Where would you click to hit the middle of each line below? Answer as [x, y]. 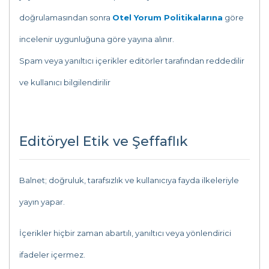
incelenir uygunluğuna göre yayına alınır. [97, 39]
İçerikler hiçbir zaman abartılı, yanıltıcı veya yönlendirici [125, 233]
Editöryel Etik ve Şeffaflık [104, 141]
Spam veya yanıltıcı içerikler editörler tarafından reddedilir [132, 61]
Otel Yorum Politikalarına [168, 17]
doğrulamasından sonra [66, 17]
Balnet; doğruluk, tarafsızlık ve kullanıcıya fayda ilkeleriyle [129, 180]
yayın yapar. [42, 202]
